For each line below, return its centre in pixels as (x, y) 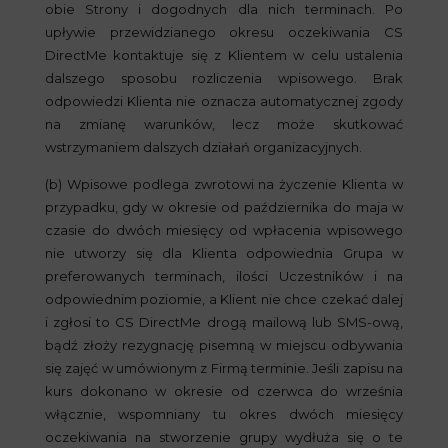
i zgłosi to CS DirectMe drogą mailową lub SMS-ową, (224, 322)
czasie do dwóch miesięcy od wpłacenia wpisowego (224, 230)
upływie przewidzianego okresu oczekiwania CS (224, 32)
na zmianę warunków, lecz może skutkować (224, 124)
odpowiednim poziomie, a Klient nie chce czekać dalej (224, 299)
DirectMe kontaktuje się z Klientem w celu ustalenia (224, 55)
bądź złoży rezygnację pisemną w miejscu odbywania (224, 345)
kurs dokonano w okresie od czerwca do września (224, 391)
